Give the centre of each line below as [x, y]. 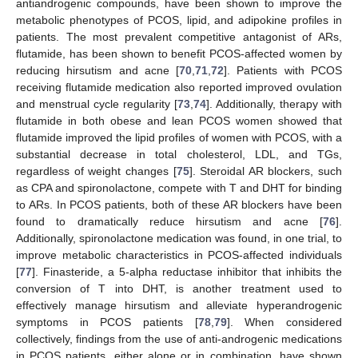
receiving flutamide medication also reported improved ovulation [179, 88]
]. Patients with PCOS [283, 71]
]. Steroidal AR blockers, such [265, 171]
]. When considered [284, 322]
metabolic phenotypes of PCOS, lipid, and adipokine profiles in [179, 20]
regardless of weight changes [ [96, 171]
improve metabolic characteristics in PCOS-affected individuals [179, 255]
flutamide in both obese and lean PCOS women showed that [179, 121]
